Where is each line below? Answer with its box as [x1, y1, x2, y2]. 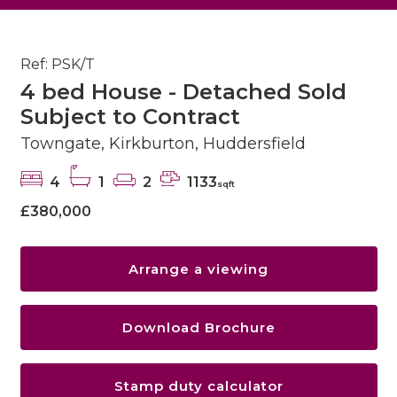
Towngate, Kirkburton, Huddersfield [19, 134, 306, 154]
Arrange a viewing [128, 261, 269, 278]
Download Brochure [121, 319, 276, 337]
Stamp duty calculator [113, 378, 284, 395]
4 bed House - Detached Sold [19, 79, 346, 105]
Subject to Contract [19, 104, 240, 130]
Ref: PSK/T [19, 56, 95, 74]
